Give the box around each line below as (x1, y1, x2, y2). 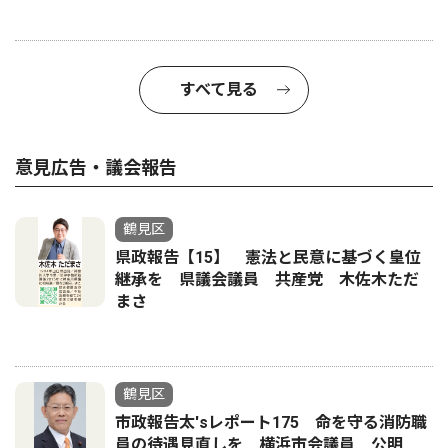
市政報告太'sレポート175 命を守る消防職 (115, 413, 427, 433)
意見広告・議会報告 (15, 157, 177, 179)
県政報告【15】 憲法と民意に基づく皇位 (115, 248, 421, 268)
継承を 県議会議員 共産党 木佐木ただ (115, 270, 419, 290)
